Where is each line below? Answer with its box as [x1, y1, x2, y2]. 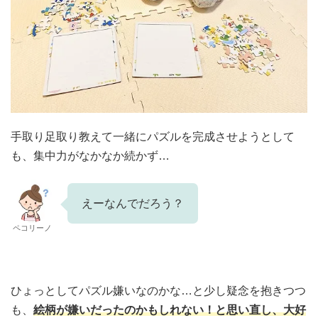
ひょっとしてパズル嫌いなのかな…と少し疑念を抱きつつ [11, 284, 306, 297]
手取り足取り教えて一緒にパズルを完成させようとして [11, 130, 295, 143]
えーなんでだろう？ [82, 197, 184, 209]
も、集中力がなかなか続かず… [11, 149, 170, 162]
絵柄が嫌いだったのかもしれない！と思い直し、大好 [33, 303, 306, 316]
